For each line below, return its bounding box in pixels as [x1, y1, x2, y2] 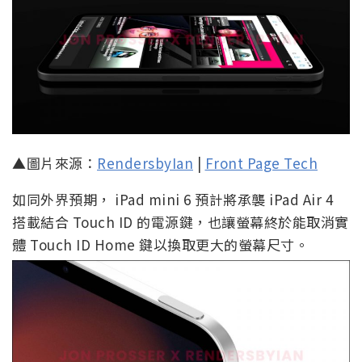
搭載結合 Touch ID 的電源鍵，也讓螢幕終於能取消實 [12, 211, 349, 232]
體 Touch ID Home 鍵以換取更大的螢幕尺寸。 [12, 234, 309, 255]
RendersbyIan [97, 152, 193, 173]
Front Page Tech [204, 152, 318, 173]
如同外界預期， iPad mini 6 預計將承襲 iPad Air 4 [12, 188, 333, 209]
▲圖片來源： [12, 152, 97, 173]
